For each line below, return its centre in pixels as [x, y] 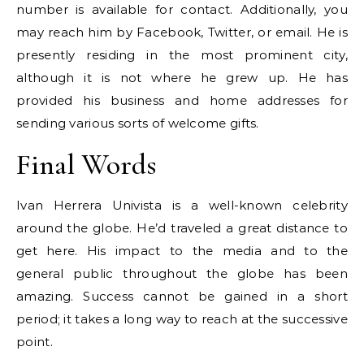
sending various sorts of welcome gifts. [138, 123]
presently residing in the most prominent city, [182, 55]
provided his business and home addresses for [182, 100]
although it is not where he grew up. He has [182, 78]
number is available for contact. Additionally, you [182, 9]
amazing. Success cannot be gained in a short [182, 296]
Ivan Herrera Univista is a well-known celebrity [182, 205]
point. [35, 342]
